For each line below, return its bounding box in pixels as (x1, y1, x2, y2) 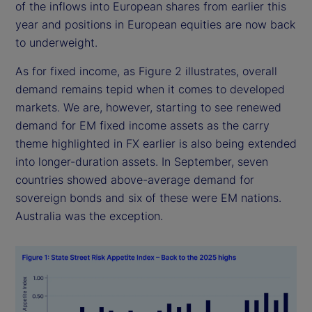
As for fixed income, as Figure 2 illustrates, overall (15, 63, 277, 78)
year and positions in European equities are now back (15, 17, 295, 31)
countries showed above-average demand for (15, 172, 254, 187)
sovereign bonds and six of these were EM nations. (15, 190, 281, 205)
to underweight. (15, 35, 97, 49)
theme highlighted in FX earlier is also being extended (15, 136, 297, 150)
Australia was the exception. (15, 208, 163, 223)
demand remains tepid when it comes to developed (15, 81, 285, 96)
